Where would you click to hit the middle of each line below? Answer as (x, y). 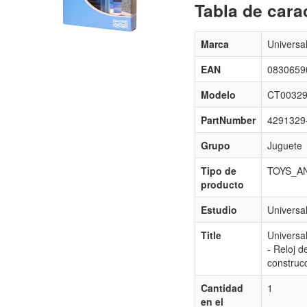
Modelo (218, 95)
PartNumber (228, 120)
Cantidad (222, 288)
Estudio (219, 210)
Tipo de (218, 171)
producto (222, 185)
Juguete (284, 146)
